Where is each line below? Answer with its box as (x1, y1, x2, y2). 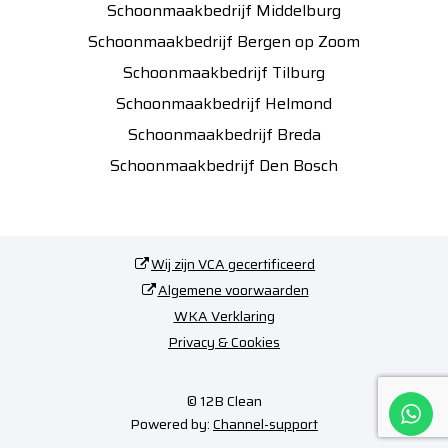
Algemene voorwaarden (157, 278, 309, 301)
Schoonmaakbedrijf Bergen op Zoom (88, 28, 360, 54)
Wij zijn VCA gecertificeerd (151, 252, 315, 275)
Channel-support (213, 412, 318, 435)
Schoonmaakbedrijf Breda (127, 121, 321, 147)
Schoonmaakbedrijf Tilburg (123, 59, 325, 85)
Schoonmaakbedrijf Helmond (116, 90, 332, 116)
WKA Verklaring (173, 304, 275, 327)
